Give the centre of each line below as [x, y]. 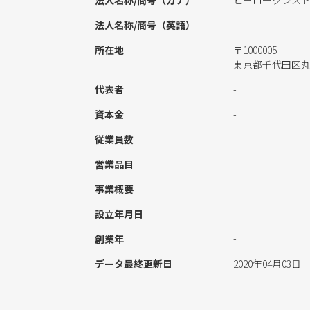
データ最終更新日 [134, 264]
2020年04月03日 [267, 264]
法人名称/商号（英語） [145, 25]
